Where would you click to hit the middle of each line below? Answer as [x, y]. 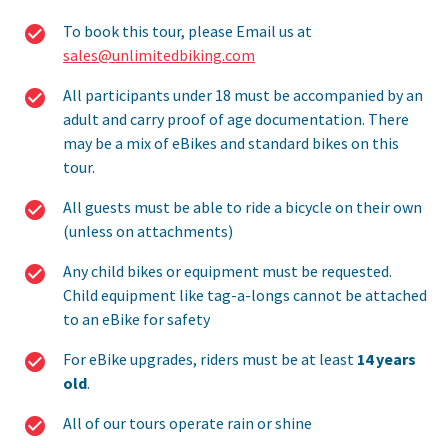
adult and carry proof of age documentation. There [236, 119]
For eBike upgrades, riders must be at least [210, 359]
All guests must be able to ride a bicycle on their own [242, 207]
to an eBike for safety [136, 319]
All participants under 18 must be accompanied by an [243, 95]
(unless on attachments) [148, 231]
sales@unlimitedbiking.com [159, 55]
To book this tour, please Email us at [187, 31]
